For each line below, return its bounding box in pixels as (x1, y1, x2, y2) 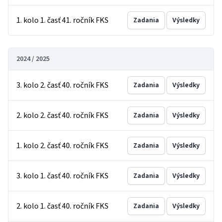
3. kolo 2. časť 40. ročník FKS (16, 80, 109, 91)
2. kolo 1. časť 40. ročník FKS (16, 201, 109, 212)
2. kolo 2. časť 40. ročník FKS (16, 110, 109, 121)
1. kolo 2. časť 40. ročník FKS (16, 140, 109, 151)
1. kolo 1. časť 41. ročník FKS (16, 15, 109, 26)
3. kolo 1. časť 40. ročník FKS (16, 170, 109, 181)
